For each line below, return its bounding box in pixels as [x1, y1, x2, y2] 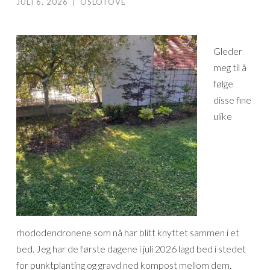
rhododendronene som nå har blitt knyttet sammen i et [16, 226, 239, 238]
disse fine [213, 93, 251, 105]
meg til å [213, 61, 246, 73]
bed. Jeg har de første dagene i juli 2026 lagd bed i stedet [16, 242, 246, 254]
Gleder [213, 45, 242, 57]
